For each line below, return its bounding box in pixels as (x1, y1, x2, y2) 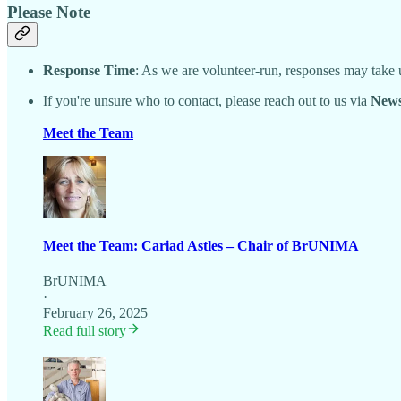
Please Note (7, 2, 90, 21)
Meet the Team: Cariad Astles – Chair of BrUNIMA (43, 237, 359, 253)
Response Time (43, 63, 135, 79)
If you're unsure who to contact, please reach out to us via (43, 93, 371, 109)
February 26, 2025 (43, 304, 148, 320)
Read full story (43, 322, 126, 338)
